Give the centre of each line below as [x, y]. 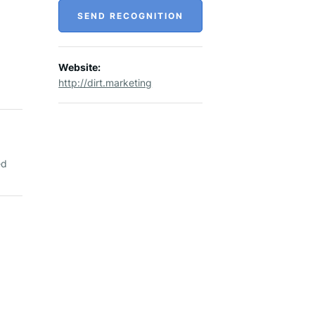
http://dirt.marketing [105, 83]
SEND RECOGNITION [131, 16]
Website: [80, 67]
